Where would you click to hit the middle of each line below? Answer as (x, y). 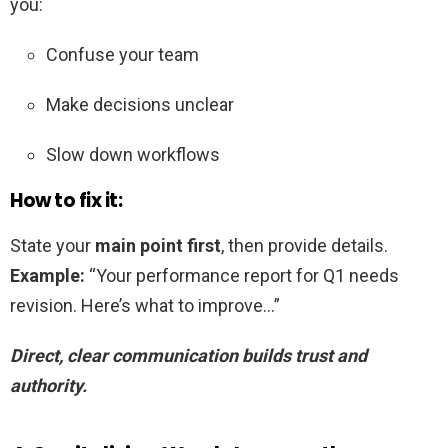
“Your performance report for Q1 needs (242, 275)
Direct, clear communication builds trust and (188, 355)
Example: (47, 275)
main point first (158, 245)
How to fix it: (66, 200)
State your (52, 245)
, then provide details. (304, 245)
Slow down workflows (133, 154)
